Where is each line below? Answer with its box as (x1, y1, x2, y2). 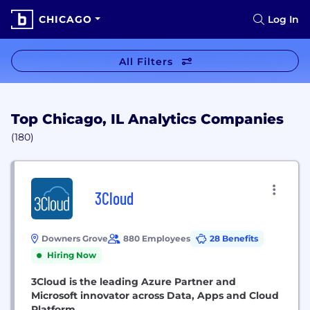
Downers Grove (42, 233, 108, 244)
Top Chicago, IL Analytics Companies (11, 111, 284, 127)
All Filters (118, 55, 173, 68)
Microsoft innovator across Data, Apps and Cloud (31, 289, 279, 302)
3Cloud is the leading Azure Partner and (31, 275, 236, 288)
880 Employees (123, 233, 190, 244)
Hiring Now (47, 250, 96, 260)
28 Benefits (210, 233, 258, 244)
